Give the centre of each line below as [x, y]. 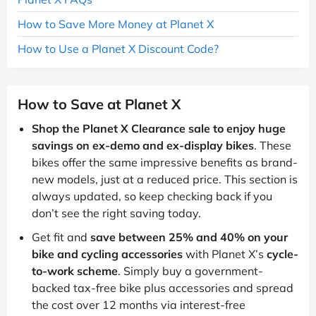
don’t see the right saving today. [116, 213]
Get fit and [61, 237]
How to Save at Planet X [99, 104]
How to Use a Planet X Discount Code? [118, 48]
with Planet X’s [225, 254]
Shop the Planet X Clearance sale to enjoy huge [159, 128]
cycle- [282, 254]
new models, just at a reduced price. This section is [165, 179]
